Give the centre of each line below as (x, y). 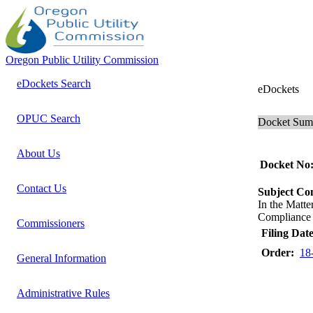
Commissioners (51, 223)
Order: (278, 253)
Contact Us (42, 188)
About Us (38, 153)
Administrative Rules (63, 293)
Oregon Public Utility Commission (82, 60)
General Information (61, 258)
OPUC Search (49, 118)
